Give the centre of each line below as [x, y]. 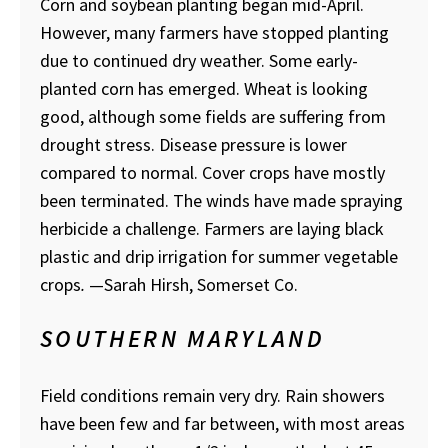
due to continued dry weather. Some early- [199, 61]
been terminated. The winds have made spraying [221, 201]
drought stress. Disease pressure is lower [193, 145]
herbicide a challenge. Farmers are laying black [212, 229]
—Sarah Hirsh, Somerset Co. [191, 285]
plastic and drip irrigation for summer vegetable [219, 257]
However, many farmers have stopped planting [214, 33]
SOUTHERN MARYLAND [183, 339]
